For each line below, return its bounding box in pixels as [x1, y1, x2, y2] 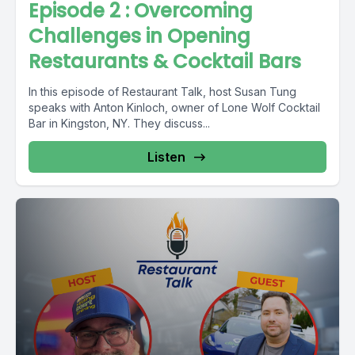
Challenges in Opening [29, 23, 250, 49]
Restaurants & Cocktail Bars [29, 48, 301, 74]
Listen [147, 149, 185, 165]
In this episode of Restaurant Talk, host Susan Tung [29, 85, 296, 98]
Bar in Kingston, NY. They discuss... [29, 116, 210, 130]
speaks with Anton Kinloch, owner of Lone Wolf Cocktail [29, 101, 320, 114]
